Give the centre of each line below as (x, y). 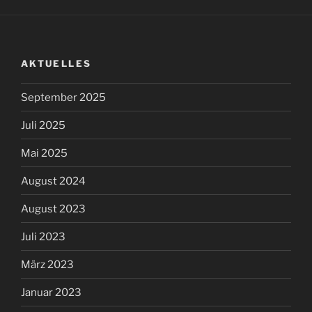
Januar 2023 (51, 292)
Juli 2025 (43, 125)
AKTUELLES (56, 63)
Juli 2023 (43, 236)
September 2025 (63, 97)
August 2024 (53, 181)
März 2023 (47, 264)
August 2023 (53, 209)
